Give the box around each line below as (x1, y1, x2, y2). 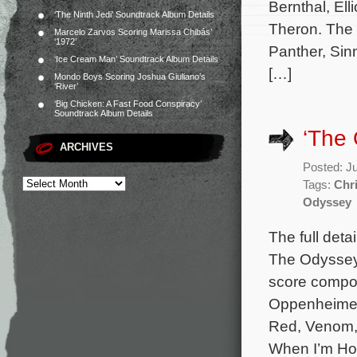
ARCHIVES (60, 141, 113, 153)
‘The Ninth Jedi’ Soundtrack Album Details (54, 10, 214, 19)
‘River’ (54, 81, 78, 91)
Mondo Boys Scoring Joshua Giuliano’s (54, 72, 206, 81)
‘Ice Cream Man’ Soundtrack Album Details (54, 54, 218, 64)
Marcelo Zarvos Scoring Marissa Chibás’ (54, 27, 212, 37)
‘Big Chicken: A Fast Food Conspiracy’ (54, 99, 202, 108)
